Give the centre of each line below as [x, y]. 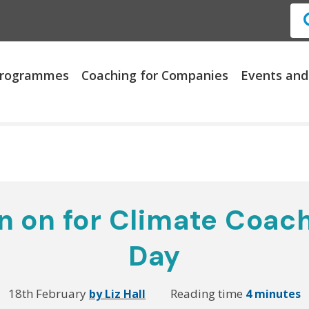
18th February [49, 293]
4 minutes [273, 293]
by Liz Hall [117, 293]
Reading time [208, 293]
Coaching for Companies [155, 75]
